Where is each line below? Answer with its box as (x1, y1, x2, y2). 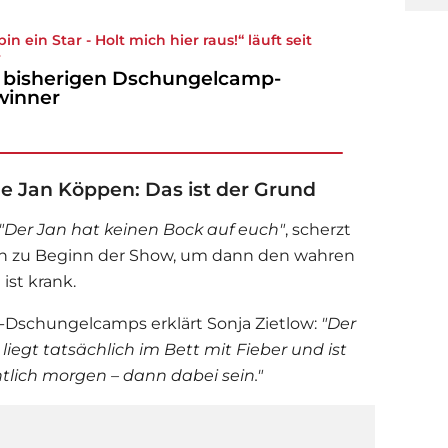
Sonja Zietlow (207, 314, 314, 334)
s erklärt (139, 314, 207, 334)
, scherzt (285, 220, 351, 240)
